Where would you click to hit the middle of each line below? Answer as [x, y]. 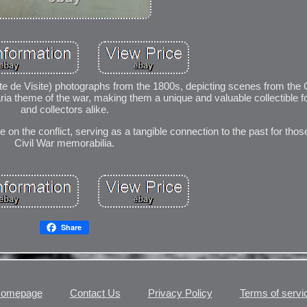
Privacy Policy [180, 293]
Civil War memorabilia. [65, 143]
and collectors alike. [64, 109]
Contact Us [95, 293]
